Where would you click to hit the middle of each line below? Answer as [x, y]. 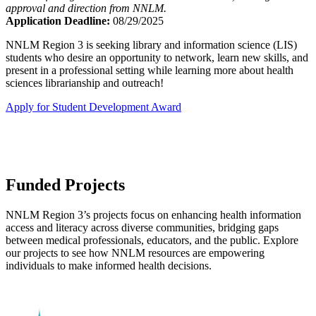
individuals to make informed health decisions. [109, 266]
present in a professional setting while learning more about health [150, 71]
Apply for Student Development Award [93, 107]
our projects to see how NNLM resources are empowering [135, 253]
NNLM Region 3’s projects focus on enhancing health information [153, 215]
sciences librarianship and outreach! [85, 83]
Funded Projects [65, 185]
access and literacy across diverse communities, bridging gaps [142, 228]
